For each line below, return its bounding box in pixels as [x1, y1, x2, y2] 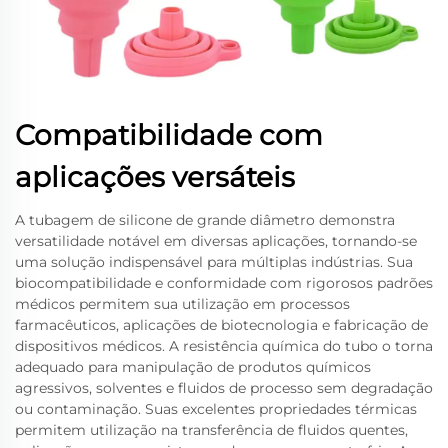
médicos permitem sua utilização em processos [15, 294, 350, 313]
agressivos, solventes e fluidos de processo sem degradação [15, 378, 433, 397]
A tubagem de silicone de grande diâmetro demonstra [15, 210, 395, 229]
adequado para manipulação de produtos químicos [15, 357, 371, 376]
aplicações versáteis [15, 159, 295, 194]
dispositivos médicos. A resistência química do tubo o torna [15, 336, 433, 355]
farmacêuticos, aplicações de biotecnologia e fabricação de [15, 315, 428, 334]
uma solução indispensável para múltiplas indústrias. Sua [15, 252, 413, 271]
